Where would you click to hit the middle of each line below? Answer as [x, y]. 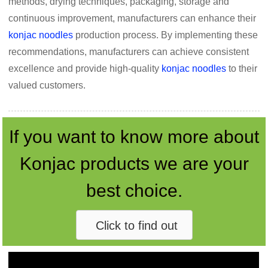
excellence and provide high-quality [85, 69]
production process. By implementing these [166, 35]
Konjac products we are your [134, 164]
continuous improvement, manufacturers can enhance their [133, 19]
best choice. [134, 191]
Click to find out [136, 225]
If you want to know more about [134, 137]
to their [242, 69]
